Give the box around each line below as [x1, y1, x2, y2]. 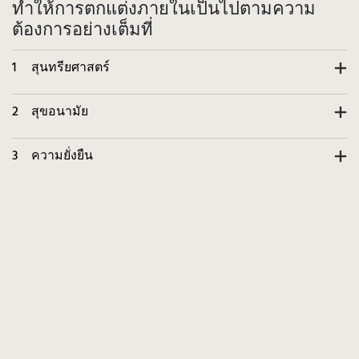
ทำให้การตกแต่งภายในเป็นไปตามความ [12, 2, 316, 19]
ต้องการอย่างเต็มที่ [12, 22, 153, 40]
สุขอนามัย [31, 102, 88, 123]
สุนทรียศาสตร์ [31, 58, 110, 79]
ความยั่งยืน [31, 146, 93, 167]
